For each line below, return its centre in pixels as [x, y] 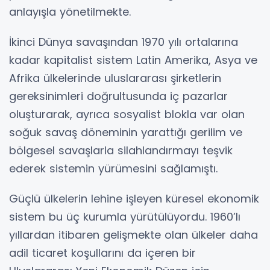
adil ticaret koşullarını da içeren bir [102, 253]
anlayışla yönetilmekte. [70, 12]
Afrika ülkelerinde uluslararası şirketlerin [115, 78]
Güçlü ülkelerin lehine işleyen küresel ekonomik [134, 199]
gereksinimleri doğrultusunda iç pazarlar [118, 96]
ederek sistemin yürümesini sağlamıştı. [113, 168]
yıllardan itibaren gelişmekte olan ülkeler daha [133, 235]
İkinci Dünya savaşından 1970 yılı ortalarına [124, 42]
